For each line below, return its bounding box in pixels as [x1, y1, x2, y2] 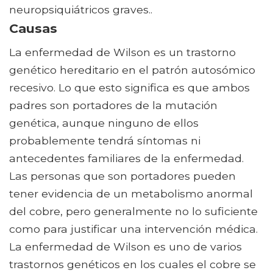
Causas [9, 21, 57, 37]
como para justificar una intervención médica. [9, 222, 258, 236]
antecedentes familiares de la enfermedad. [9, 152, 244, 165]
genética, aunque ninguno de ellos [9, 116, 199, 130]
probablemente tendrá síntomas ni [9, 134, 200, 147]
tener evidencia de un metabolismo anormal [9, 187, 253, 200]
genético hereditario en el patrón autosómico [9, 63, 255, 77]
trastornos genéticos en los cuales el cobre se [9, 258, 256, 271]
